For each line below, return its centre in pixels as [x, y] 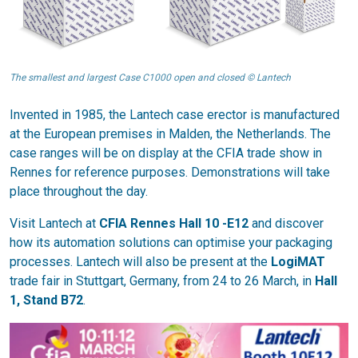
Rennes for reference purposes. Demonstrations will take [170, 172]
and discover [286, 223]
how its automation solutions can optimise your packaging [171, 243]
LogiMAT [298, 262]
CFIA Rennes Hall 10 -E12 [174, 223]
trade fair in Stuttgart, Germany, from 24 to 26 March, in [162, 281]
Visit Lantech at [54, 223]
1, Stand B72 [46, 300]
